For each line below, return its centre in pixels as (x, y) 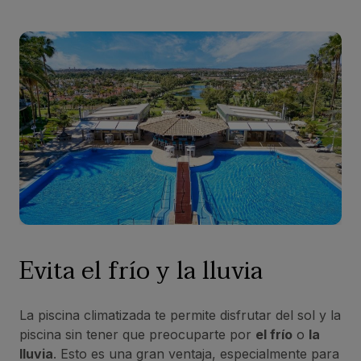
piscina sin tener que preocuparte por (137, 334)
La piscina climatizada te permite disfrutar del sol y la (180, 315)
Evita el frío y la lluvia (141, 271)
